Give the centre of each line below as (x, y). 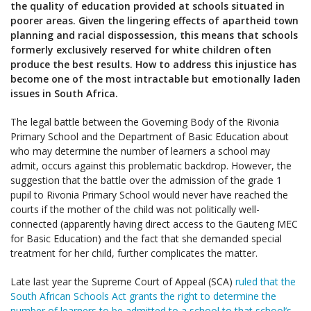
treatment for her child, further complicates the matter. (134, 253)
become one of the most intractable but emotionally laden (155, 78)
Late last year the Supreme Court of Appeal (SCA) (121, 281)
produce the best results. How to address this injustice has (153, 64)
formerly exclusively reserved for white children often (141, 49)
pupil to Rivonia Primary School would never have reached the (149, 194)
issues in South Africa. (64, 93)
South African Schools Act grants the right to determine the (143, 296)
